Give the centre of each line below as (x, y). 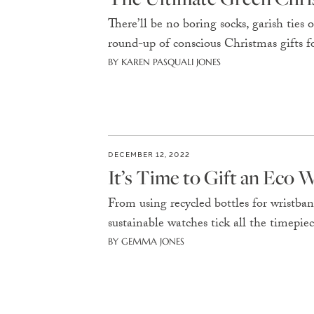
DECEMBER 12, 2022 (149, 154)
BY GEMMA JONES (146, 241)
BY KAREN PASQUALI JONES (164, 62)
